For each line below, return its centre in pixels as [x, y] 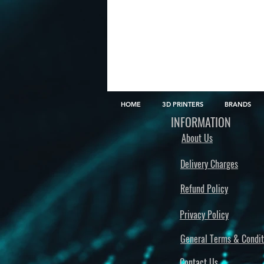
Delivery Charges [209, 164]
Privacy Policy [204, 214]
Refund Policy [204, 188]
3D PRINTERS [183, 104]
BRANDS [238, 104]
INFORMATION [201, 122]
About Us [197, 138]
